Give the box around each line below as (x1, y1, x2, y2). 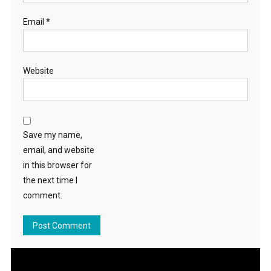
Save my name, (22, 130, 82, 140)
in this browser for (22, 160, 92, 171)
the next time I (22, 175, 77, 186)
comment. (22, 191, 62, 201)
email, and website (22, 145, 94, 155)
